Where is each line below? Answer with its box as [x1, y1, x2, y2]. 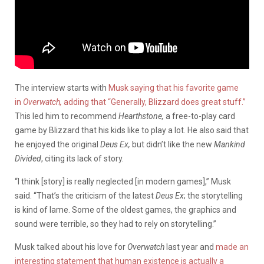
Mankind [214, 139, 245, 149]
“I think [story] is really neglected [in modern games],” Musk [15, 176, 231, 186]
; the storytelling [184, 190, 243, 200]
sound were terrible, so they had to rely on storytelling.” [15, 219, 216, 229]
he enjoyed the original [15, 139, 100, 149]
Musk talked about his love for [15, 242, 127, 252]
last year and [166, 242, 216, 252]
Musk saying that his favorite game [108, 82, 239, 93]
